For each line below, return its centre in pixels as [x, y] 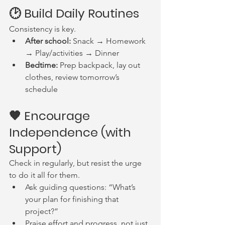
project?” [42, 211]
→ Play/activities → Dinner [72, 53]
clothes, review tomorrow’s [73, 77]
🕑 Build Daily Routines [74, 13]
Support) [35, 149]
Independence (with [72, 132]
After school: [48, 41]
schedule [41, 89]
